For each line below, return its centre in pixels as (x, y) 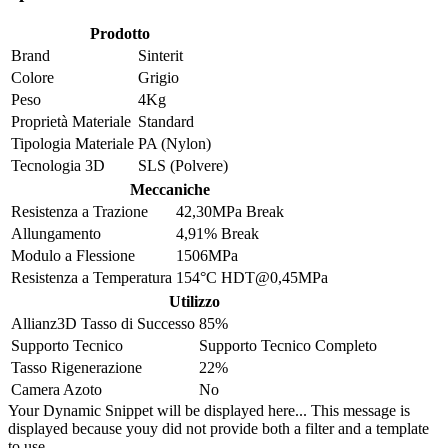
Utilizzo (194, 301)
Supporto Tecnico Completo (288, 345)
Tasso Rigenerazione (76, 367)
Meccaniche (169, 189)
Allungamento (56, 233)
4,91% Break (217, 233)
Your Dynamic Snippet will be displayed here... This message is (209, 410)
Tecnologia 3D (58, 165)
